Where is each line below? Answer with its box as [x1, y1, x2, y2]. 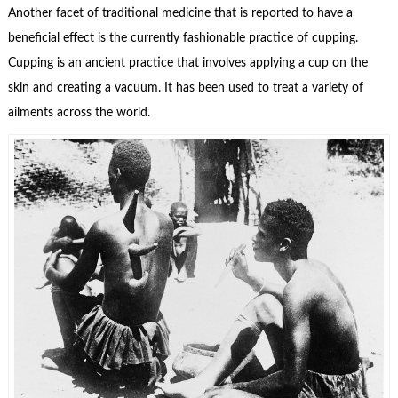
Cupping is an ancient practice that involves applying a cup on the [7, 56, 368, 69]
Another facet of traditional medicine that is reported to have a [7, 6, 353, 20]
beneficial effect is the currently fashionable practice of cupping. [7, 31, 358, 44]
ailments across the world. [7, 106, 150, 119]
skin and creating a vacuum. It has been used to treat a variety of [7, 81, 363, 94]
